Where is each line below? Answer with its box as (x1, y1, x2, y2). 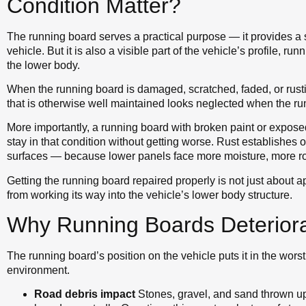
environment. (7, 264, 70, 277)
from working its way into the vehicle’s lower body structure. (7, 189, 292, 201)
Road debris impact (34, 288, 135, 301)
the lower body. (7, 59, 80, 71)
